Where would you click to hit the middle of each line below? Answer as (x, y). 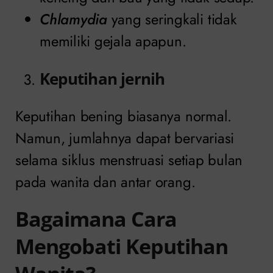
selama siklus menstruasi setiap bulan (129, 160)
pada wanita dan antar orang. (105, 182)
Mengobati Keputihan (122, 246)
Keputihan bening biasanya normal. (124, 116)
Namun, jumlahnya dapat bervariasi (125, 138)
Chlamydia (73, 19)
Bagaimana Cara (96, 218)
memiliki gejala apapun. (113, 41)
